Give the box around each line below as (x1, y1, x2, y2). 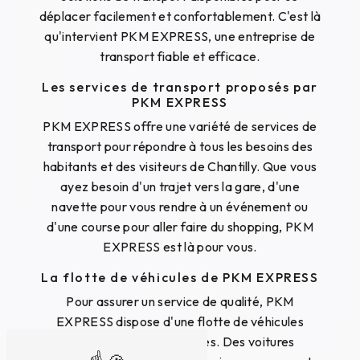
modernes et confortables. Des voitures (65, 333, 295, 350)
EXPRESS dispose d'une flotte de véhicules (55, 313, 305, 330)
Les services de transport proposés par (42, 79, 318, 96)
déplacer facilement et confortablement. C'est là (39, 8, 321, 25)
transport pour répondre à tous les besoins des (47, 138, 313, 155)
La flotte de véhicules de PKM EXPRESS (41, 269, 319, 286)
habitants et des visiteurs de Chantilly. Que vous (43, 158, 317, 175)
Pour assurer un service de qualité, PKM (66, 293, 294, 310)
